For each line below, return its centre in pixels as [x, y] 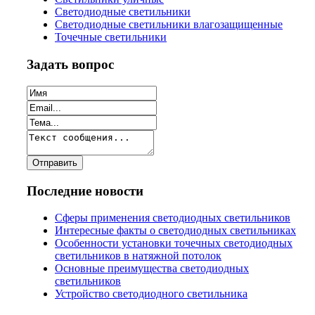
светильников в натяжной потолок [138, 256]
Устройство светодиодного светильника [151, 294]
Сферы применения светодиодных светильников [173, 218]
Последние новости [85, 191]
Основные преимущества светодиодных [152, 269]
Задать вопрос [70, 65]
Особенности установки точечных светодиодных [174, 243]
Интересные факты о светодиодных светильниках [175, 231]
